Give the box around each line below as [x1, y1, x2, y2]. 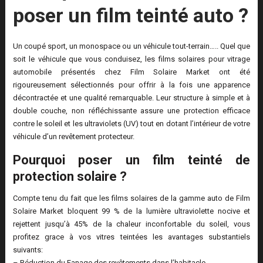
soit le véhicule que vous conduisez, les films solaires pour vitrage [12, 55, 251, 64]
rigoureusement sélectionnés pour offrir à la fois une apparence [12, 80, 251, 90]
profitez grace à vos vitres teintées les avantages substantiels [12, 232, 251, 242]
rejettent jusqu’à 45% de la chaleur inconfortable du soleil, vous [12, 220, 251, 229]
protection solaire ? [12, 169, 127, 184]
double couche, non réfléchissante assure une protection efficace [12, 106, 251, 116]
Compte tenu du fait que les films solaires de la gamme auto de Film [12, 194, 251, 203]
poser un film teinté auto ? [12, 4, 248, 28]
